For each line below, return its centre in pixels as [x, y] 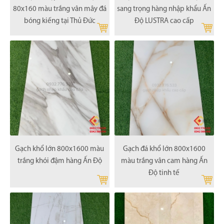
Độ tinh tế [164, 173]
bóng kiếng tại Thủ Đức [59, 21]
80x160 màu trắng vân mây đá [59, 9]
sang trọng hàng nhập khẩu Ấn [164, 9]
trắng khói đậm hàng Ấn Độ [59, 161]
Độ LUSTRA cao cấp [164, 21]
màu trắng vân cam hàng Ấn [164, 161]
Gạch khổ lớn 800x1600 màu [60, 149]
